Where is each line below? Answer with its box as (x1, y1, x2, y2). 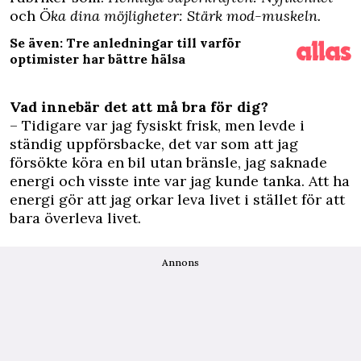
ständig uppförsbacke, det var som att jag (10, 135, 298, 154)
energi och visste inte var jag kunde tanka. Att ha (10, 172, 350, 191)
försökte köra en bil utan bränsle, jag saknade (10, 153, 327, 172)
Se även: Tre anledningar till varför (10, 35, 241, 52)
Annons (162, 256, 199, 269)
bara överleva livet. (10, 209, 141, 228)
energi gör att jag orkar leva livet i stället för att (10, 190, 345, 210)
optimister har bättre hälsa (10, 51, 185, 68)
